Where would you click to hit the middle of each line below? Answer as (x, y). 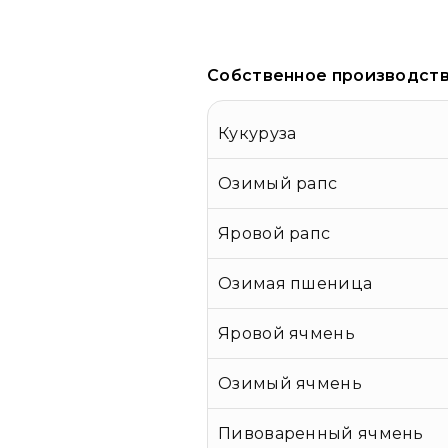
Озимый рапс (278, 184)
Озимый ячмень (290, 384)
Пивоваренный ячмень (321, 434)
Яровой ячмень (286, 334)
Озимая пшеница (295, 284)
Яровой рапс (274, 234)
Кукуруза (257, 134)
